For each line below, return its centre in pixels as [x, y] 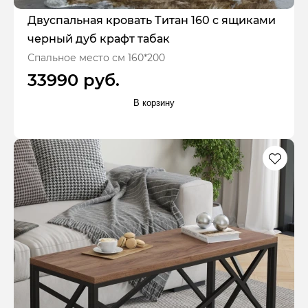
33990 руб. [74, 80]
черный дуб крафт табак [99, 38]
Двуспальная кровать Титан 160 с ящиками [152, 20]
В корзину [154, 103]
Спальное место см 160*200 [96, 57]
